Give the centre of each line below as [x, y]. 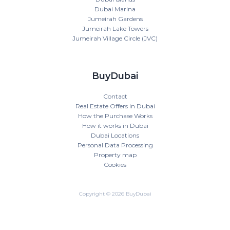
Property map [115, 155]
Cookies [115, 164]
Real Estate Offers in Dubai [115, 106]
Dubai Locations [115, 135]
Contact [115, 96]
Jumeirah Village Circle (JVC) [115, 38]
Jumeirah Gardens [115, 18]
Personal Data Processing [115, 145]
